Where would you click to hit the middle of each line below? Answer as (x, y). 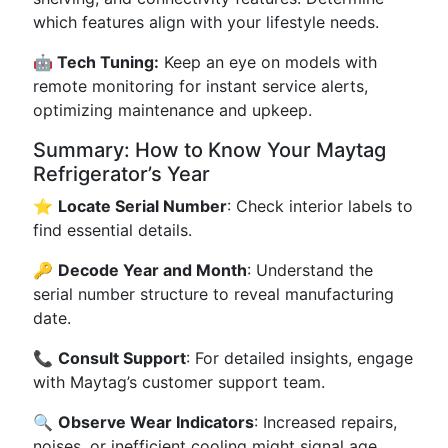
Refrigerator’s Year (121, 174)
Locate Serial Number (142, 206)
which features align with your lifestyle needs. (206, 22)
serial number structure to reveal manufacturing (213, 294)
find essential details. (112, 230)
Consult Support (122, 358)
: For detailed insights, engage (299, 358)
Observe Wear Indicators (156, 422)
